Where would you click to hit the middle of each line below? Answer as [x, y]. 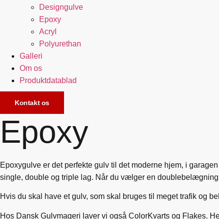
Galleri [31, 56]
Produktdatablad [48, 80]
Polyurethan [60, 44]
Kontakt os [32, 103]
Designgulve [61, 7]
